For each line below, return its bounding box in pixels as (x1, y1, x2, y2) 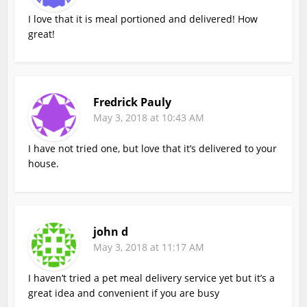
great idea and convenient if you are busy (28, 286, 220, 299)
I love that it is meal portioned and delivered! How (28, 12, 258, 25)
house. (28, 156, 60, 170)
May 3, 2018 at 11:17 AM (93, 240, 205, 254)
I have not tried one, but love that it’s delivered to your (28, 141, 278, 155)
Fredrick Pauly (93, 94, 172, 110)
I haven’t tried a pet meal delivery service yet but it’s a (28, 271, 275, 284)
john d (93, 223, 129, 239)
